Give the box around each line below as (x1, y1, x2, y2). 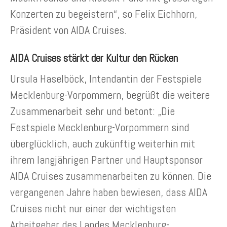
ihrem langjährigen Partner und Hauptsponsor (10, 152, 203, 167)
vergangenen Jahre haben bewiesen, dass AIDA (10, 184, 207, 199)
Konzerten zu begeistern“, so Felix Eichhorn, (10, 6, 197, 21)
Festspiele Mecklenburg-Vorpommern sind (10, 120, 189, 134)
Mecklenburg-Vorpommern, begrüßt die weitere (10, 87, 210, 102)
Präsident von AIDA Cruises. (10, 22, 127, 37)
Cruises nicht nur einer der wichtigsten (10, 201, 176, 215)
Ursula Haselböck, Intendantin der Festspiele (10, 71, 202, 86)
